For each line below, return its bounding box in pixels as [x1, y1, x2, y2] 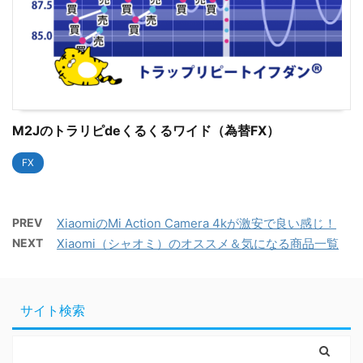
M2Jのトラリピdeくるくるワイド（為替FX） [12, 122, 280, 139]
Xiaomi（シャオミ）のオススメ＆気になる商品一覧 [57, 235, 339, 251]
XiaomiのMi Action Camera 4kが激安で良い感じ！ [57, 215, 336, 231]
